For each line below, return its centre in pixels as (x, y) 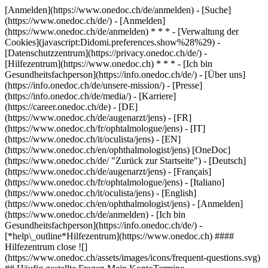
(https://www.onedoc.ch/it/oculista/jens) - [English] (100, 193)
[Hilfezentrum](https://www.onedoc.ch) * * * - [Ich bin (109, 64)
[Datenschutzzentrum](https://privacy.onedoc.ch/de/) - (106, 53)
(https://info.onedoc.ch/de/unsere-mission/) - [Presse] (103, 85)
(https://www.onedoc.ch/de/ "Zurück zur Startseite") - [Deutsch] (125, 161)
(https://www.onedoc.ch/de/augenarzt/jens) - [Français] (108, 171)
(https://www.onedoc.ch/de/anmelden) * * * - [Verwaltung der (122, 31)
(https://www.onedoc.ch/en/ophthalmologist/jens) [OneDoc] (118, 150)
